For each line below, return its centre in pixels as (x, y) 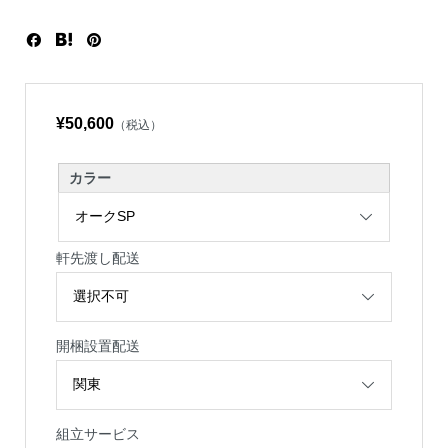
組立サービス (97, 434)
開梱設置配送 (97, 346)
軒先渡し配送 (97, 258)
